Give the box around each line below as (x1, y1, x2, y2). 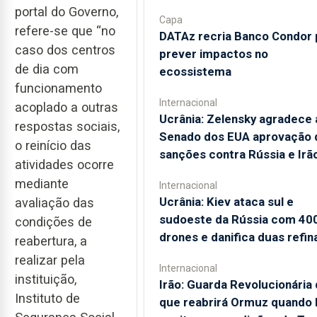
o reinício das (15, 138, 91, 154)
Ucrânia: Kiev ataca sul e (158, 195, 294, 209)
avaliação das (15, 195, 94, 211)
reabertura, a (15, 234, 87, 249)
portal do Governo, (15, 4, 118, 20)
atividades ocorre (15, 157, 114, 173)
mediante (15, 176, 69, 192)
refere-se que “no (15, 23, 115, 39)
